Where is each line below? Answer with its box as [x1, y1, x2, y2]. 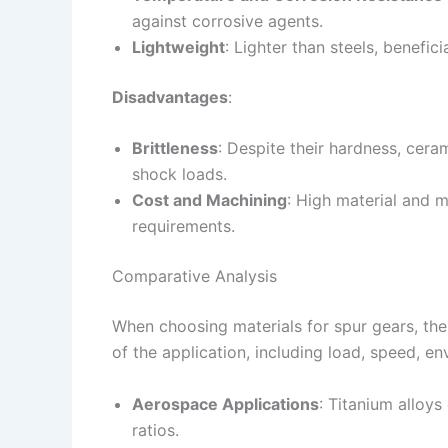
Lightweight [132, 36, 225, 57]
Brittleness [132, 138, 218, 159]
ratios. [132, 419, 179, 440]
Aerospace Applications [132, 393, 319, 414]
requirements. [132, 216, 235, 237]
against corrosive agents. [132, 10, 323, 31]
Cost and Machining [132, 190, 287, 211]
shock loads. [132, 164, 227, 185]
